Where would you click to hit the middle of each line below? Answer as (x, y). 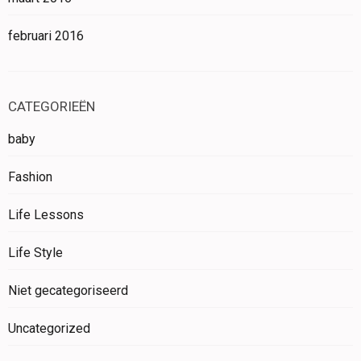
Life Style (35, 252)
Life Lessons (46, 214)
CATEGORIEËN (52, 106)
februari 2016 (46, 35)
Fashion (30, 176)
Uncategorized (49, 328)
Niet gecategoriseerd (68, 290)
